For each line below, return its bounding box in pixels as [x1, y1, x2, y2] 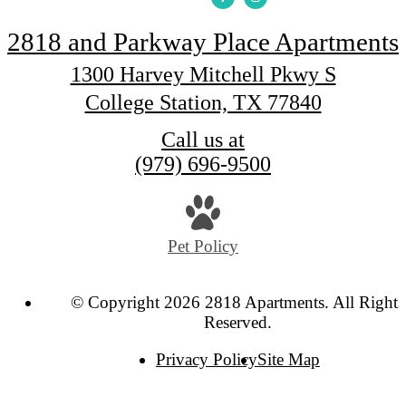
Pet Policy [168, 236, 238, 256]
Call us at [161, 128, 245, 152]
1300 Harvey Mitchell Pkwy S [70, 63, 336, 87]
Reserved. [203, 312, 272, 332]
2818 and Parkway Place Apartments [7, 27, 399, 57]
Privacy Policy [155, 349, 257, 369]
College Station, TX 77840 [84, 91, 322, 115]
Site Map [256, 349, 320, 369]
